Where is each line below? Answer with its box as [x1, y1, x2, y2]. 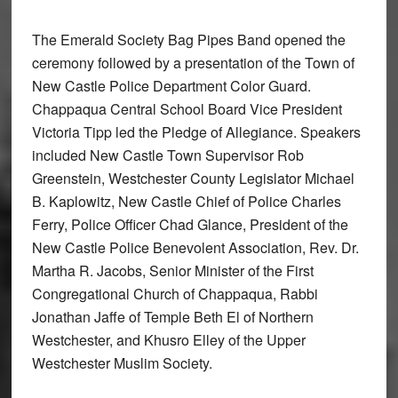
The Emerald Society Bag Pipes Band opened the [31, 29, 346, 51]
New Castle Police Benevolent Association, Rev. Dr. [31, 237, 359, 259]
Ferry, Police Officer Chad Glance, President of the [31, 214, 348, 235]
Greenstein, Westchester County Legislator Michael [31, 168, 354, 189]
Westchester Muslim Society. [31, 353, 212, 374]
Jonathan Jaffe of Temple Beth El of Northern [31, 306, 314, 328]
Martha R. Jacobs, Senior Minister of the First [31, 260, 314, 282]
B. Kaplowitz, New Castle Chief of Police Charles [31, 191, 341, 212]
